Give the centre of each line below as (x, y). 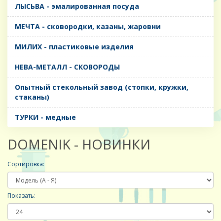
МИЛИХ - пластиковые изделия (74, 47)
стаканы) (32, 97)
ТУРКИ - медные (45, 117)
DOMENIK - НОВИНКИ (79, 145)
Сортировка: (26, 164)
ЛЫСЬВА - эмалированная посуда (77, 6)
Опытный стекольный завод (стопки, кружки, (102, 87)
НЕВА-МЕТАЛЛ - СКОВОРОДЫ (67, 67)
